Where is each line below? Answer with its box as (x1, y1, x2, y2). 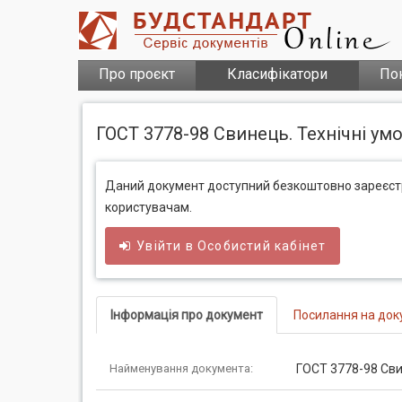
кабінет (270, 239, 327, 253)
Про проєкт (99, 66, 175, 83)
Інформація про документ (110, 308, 263, 322)
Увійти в (136, 239, 198, 253)
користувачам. (105, 200, 192, 214)
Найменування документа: (109, 362, 253, 375)
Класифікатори (227, 66, 328, 83)
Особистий (197, 239, 271, 253)
